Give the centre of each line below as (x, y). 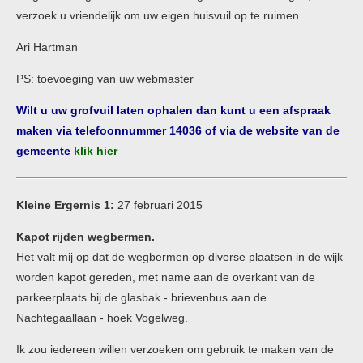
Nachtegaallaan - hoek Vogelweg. (102, 318)
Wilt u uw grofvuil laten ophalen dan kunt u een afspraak (173, 110)
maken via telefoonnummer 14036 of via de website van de (178, 130)
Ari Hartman (47, 47)
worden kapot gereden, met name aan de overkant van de (166, 277)
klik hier (96, 151)
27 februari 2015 (158, 205)
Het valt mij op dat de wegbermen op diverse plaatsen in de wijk (179, 257)
